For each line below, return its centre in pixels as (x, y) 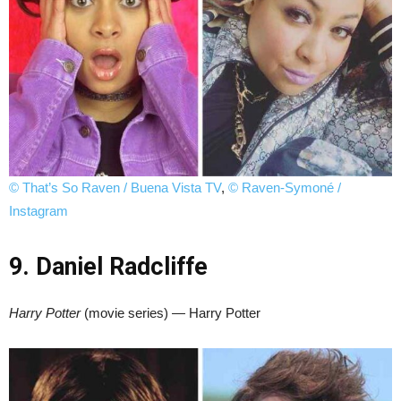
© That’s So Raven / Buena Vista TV (115, 187)
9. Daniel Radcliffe (108, 266)
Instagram (38, 210)
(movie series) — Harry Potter (171, 312)
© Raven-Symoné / (285, 187)
